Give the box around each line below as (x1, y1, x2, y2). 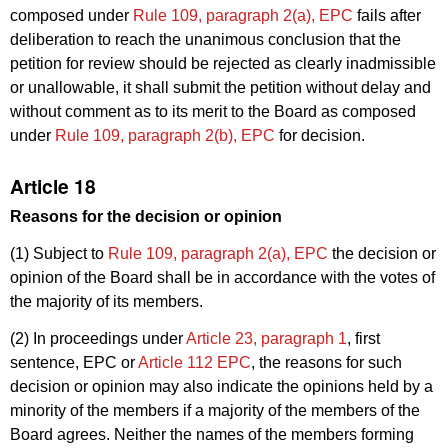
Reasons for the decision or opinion (10, 208, 282, 226)
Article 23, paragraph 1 (186, 329, 347, 347)
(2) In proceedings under (10, 329, 186, 347)
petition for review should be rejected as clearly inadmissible (10, 55, 436, 73)
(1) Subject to (10, 245, 108, 263)
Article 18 (10, 171, 96, 200)
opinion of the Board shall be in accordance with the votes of (10, 269, 435, 287)
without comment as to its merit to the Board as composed (10, 103, 416, 121)
